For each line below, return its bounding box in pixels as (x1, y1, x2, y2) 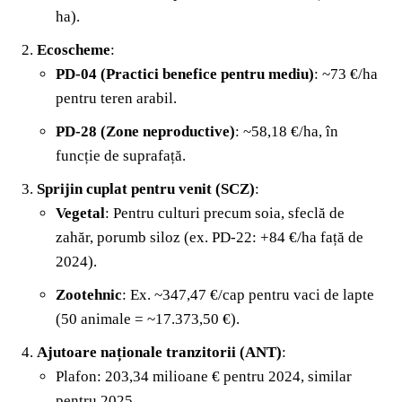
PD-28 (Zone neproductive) (56, 122, 235, 140)
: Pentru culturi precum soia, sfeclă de (105, 204, 345, 222)
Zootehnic (56, 285, 122, 303)
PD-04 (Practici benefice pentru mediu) (56, 65, 314, 83)
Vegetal (56, 204, 105, 222)
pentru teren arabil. (56, 89, 177, 107)
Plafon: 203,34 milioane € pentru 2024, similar (56, 367, 352, 385)
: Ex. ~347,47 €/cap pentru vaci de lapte (122, 285, 374, 303)
